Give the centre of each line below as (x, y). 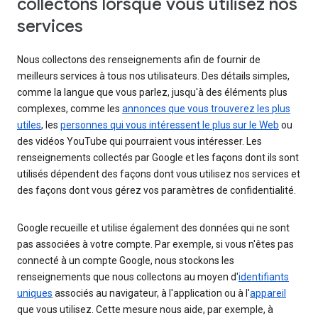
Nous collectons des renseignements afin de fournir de (139, 59)
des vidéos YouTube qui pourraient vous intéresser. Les (139, 141)
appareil (268, 293)
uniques (35, 293)
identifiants (264, 276)
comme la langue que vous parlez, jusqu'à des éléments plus (152, 92)
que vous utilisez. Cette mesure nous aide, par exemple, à (145, 309)
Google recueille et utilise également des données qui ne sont (153, 227)
